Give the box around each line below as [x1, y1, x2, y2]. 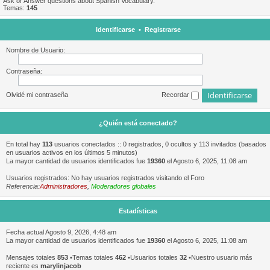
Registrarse [144, 26, 181, 33]
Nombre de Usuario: [6, 46, 65, 54]
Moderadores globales [91, 183, 156, 190]
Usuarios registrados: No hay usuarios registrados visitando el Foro [6, 174, 204, 181]
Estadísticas [119, 207, 157, 215]
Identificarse [95, 26, 135, 33]
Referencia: [6, 183, 40, 190]
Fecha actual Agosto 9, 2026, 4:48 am [6, 228, 116, 236]
